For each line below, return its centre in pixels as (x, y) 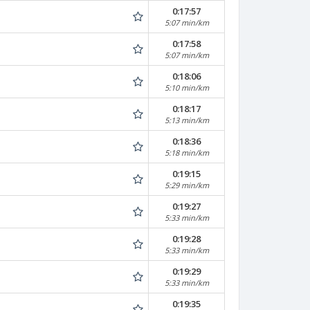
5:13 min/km (186, 120)
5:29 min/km (186, 185)
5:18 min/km (186, 153)
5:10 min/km (186, 88)
